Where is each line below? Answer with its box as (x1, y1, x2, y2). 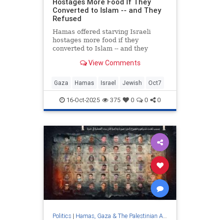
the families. (52, 61, 92, 69)
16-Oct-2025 (65, 95, 100, 104)
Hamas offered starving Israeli (52, 28, 151, 36)
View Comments (86, 58, 140, 68)
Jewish (122, 79, 142, 86)
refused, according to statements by (52, 53, 168, 61)
